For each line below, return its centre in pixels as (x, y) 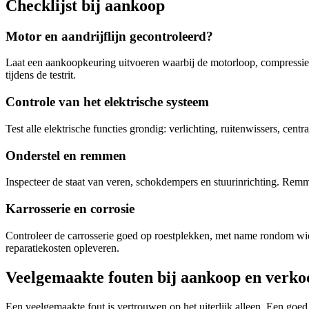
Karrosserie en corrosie (70, 209)
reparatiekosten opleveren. (62, 248)
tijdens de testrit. (41, 75)
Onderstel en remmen (66, 155)
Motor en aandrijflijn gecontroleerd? (109, 36)
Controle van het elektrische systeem (107, 102)
